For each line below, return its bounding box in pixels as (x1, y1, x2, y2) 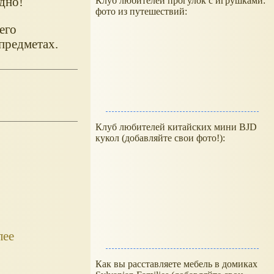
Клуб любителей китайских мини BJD (95, 122, 257, 132)
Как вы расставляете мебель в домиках (95, 259, 257, 269)
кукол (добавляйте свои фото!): (95, 133, 225, 143)
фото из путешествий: (95, 6, 187, 17)
